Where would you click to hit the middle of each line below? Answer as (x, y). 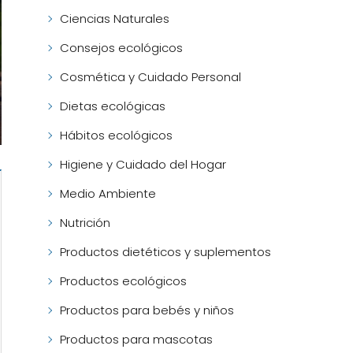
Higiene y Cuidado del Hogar (143, 165)
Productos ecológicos (123, 281)
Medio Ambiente (108, 194)
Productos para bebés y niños (147, 310)
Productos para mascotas (136, 340)
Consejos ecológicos (121, 48)
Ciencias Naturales (114, 19)
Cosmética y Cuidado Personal (150, 77)
